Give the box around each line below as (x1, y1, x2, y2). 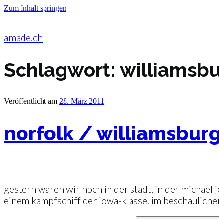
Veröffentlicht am (4, 96, 57, 105)
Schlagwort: (4, 58, 120, 81)
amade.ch (4, 31, 43, 43)
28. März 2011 (59, 96, 104, 105)
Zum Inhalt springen (4, 4, 66, 12)
